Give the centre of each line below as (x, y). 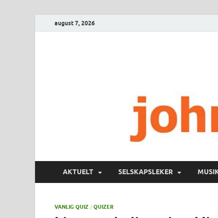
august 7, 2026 (75, 23)
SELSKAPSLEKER (145, 172)
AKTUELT (78, 172)
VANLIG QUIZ (72, 207)
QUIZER (103, 207)
